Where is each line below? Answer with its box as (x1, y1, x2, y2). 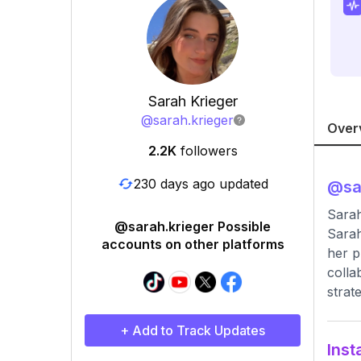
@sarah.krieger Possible (114, 218, 271, 234)
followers (180, 143, 238, 159)
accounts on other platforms (101, 236, 284, 252)
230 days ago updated (133, 175, 268, 192)
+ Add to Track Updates (120, 322, 265, 338)
